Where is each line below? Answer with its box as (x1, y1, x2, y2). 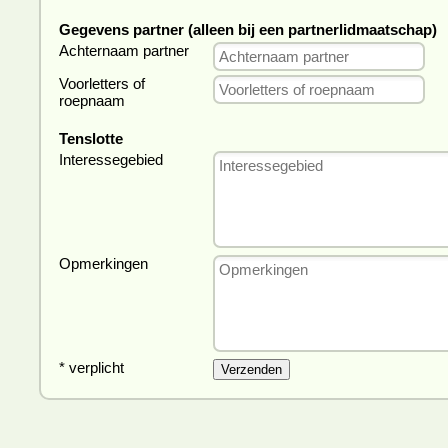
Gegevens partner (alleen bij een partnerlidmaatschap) (59, 21, 437, 38)
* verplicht (59, 359, 124, 376)
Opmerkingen (59, 255, 148, 272)
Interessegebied (59, 151, 163, 168)
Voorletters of (59, 75, 145, 92)
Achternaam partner (59, 42, 189, 59)
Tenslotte (59, 130, 123, 147)
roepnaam (59, 92, 125, 109)
